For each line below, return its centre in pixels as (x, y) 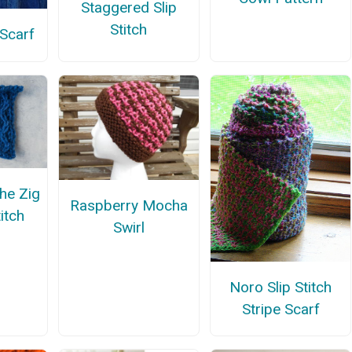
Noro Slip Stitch (281, 287)
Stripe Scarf (280, 309)
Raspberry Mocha (128, 206)
